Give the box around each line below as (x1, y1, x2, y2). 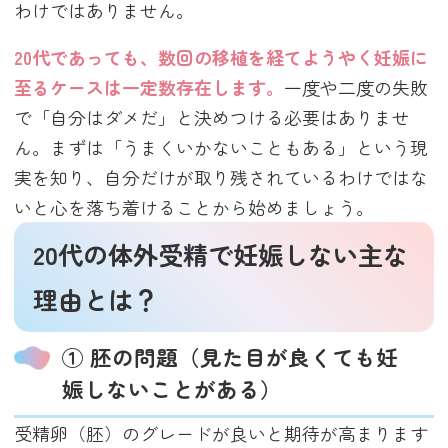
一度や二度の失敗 (284, 74, 429, 101)
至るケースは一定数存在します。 (14, 74, 285, 101)
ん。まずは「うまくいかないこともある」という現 (14, 134, 429, 161)
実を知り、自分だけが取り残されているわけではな (14, 164, 429, 191)
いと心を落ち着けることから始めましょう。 (14, 194, 375, 221)
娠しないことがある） (62, 373, 283, 405)
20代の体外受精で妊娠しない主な (33, 236, 409, 272)
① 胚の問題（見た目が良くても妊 (62, 341, 399, 373)
